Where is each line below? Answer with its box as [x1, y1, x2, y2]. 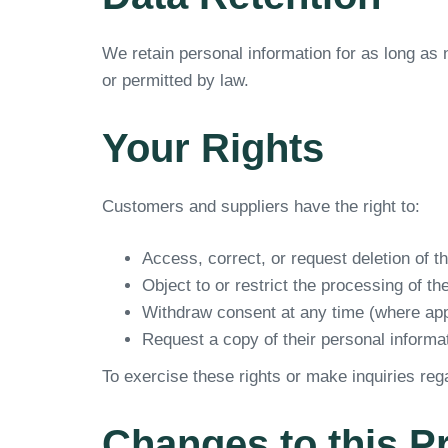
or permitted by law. [102, 70, 249, 90]
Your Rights [102, 125, 324, 170]
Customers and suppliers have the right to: [102, 196, 420, 216]
